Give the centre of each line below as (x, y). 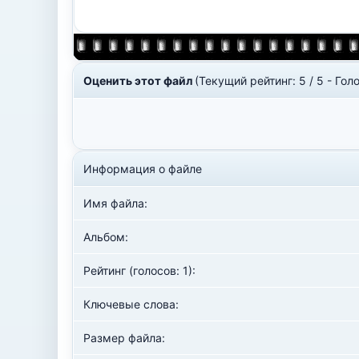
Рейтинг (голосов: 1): (139, 270)
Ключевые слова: (131, 304)
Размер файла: (124, 338)
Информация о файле (143, 169)
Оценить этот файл (139, 81)
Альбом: (106, 237)
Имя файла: (115, 203)
